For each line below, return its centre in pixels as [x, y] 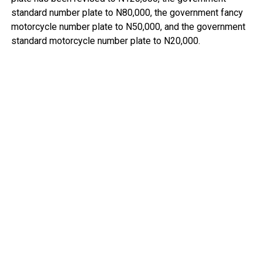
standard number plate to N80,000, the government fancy [127, 12]
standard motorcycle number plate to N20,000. [105, 41]
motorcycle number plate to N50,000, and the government [128, 26]
